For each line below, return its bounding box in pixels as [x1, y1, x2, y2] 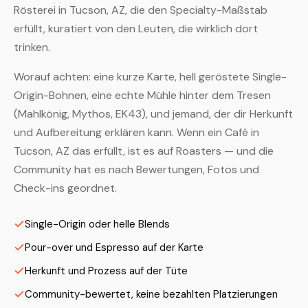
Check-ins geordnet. [14, 181, 117, 195]
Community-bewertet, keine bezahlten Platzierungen [25, 287, 278, 301]
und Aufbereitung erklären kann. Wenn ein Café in [14, 125, 259, 140]
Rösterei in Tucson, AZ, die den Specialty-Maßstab [14, 3, 267, 17]
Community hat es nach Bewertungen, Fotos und [14, 162, 259, 177]
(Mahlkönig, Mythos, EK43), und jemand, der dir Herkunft [14, 107, 293, 121]
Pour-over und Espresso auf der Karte [25, 241, 203, 254]
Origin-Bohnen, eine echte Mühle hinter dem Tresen [14, 88, 271, 102]
